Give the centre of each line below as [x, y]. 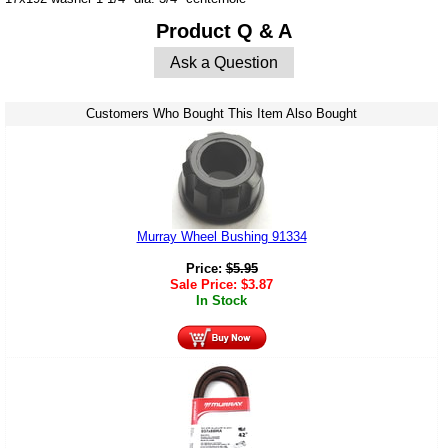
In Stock [221, 301]
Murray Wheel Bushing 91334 [221, 237]
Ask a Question [224, 62]
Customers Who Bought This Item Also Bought [221, 114]
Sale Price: [205, 285]
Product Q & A [224, 31]
